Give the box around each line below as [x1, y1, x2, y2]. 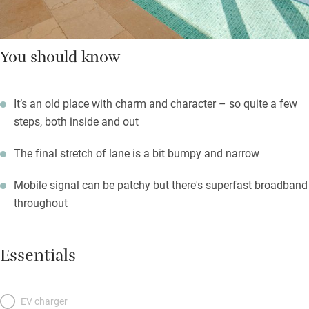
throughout [14, 195, 68, 210]
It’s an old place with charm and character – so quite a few [14, 96, 297, 111]
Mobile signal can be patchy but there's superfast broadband [14, 177, 308, 192]
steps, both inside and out [14, 114, 139, 129]
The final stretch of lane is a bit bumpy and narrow [14, 146, 259, 161]
